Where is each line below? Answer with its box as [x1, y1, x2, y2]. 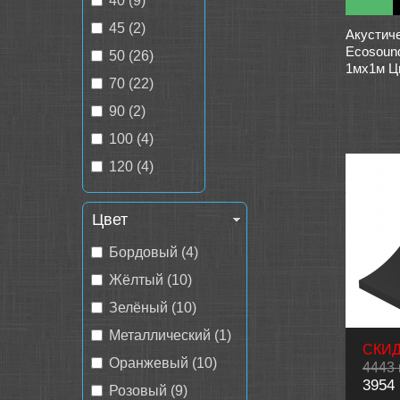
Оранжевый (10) [109, 355, 217, 371]
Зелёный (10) [109, 300, 196, 315]
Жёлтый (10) [109, 272, 192, 287]
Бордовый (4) [109, 245, 198, 260]
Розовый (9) [109, 383, 187, 398]
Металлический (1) [109, 328, 231, 343]
